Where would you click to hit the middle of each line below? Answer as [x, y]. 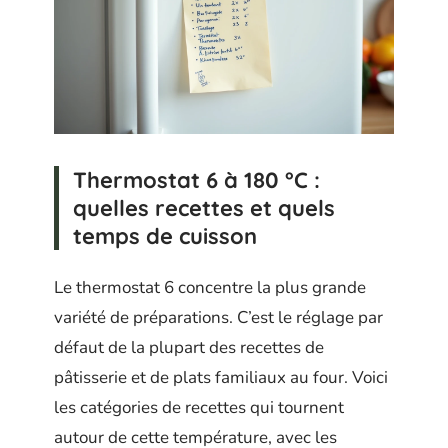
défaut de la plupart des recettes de [189, 347]
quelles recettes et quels [204, 208]
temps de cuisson [165, 236]
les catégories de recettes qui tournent [199, 407]
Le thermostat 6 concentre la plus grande [210, 287]
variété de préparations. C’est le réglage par [218, 317]
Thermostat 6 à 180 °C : [196, 180]
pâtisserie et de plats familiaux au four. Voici [221, 377]
